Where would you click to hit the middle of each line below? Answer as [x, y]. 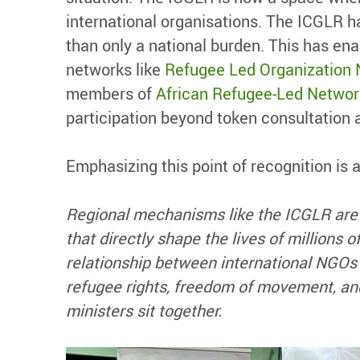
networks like [115, 69]
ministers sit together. [144, 310]
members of [111, 93]
